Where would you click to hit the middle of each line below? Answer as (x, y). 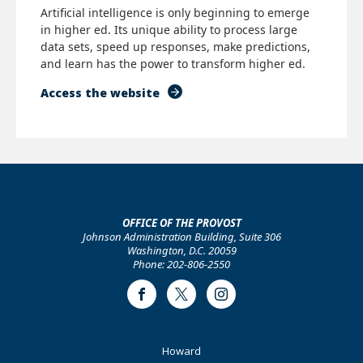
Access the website (100, 92)
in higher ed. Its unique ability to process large (169, 29)
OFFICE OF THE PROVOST (181, 222)
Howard (181, 350)
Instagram (246, 300)
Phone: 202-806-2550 (181, 264)
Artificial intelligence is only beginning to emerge (175, 12)
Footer (47, 351)
